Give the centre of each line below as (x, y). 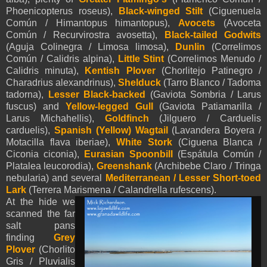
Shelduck (139, 82)
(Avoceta (238, 23)
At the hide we (41, 201)
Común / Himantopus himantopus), (92, 23)
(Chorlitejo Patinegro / (211, 70)
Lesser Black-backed (99, 94)
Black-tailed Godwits (213, 35)
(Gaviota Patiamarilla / (210, 106)
